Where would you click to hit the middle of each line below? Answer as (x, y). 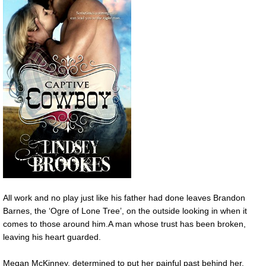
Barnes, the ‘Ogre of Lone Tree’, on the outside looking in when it (125, 210)
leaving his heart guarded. (52, 237)
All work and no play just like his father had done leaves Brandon (124, 197)
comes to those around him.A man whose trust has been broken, (124, 224)
